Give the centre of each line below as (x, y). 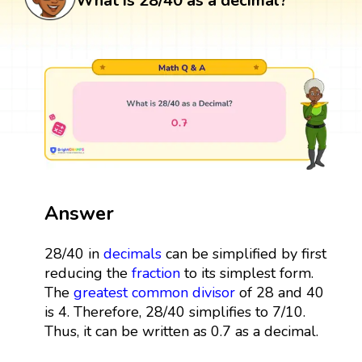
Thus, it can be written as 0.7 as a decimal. (181, 331)
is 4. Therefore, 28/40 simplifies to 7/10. (175, 311)
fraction (156, 273)
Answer (79, 213)
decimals (132, 253)
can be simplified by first (244, 253)
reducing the (88, 273)
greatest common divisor (154, 292)
